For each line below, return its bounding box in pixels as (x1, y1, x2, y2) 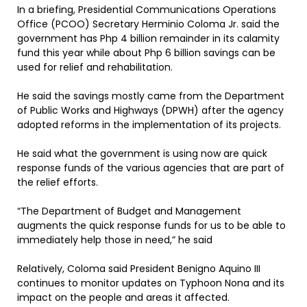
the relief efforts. (17, 175, 98, 189)
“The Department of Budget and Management (17, 204, 241, 218)
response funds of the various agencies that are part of (17, 161, 284, 175)
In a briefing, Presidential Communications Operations (17, 3, 276, 16)
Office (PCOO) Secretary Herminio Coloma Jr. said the (17, 17, 280, 31)
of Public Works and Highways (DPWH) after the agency (17, 103, 284, 117)
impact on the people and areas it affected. (17, 291, 230, 304)
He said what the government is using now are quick (17, 147, 267, 160)
